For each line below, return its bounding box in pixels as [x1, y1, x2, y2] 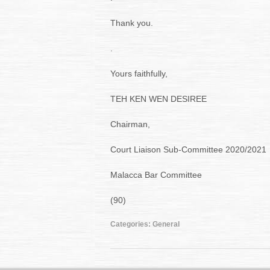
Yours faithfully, [110, 69, 168, 78]
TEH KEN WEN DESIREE [110, 94, 207, 104]
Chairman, [110, 119, 150, 129]
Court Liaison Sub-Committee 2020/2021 [110, 145, 266, 154]
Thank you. [110, 18, 153, 28]
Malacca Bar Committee [110, 170, 202, 180]
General [152, 220, 180, 228]
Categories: [110, 220, 152, 228]
